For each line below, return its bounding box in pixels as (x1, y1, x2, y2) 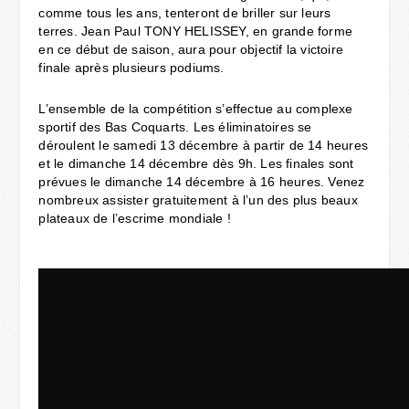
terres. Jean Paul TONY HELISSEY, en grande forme (38, 24, 353, 38)
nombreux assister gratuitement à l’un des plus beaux (38, 193, 358, 207)
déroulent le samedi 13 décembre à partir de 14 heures (38, 138, 369, 152)
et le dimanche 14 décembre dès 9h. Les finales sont (38, 156, 354, 171)
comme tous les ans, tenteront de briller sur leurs (38, 5, 331, 20)
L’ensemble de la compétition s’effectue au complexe (38, 101, 353, 116)
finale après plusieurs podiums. (38, 60, 225, 75)
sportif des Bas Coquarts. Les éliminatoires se (38, 120, 312, 134)
